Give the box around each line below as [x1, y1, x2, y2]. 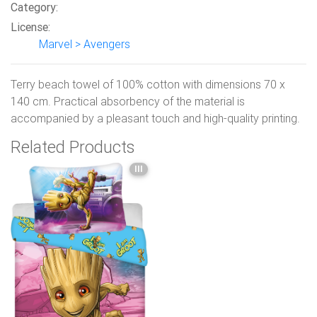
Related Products [11, 137, 134, 158]
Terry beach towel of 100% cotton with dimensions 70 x [11, 77, 285, 92]
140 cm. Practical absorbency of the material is [11, 94, 245, 109]
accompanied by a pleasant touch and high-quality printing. [11, 111, 300, 126]
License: [11, 20, 50, 35]
